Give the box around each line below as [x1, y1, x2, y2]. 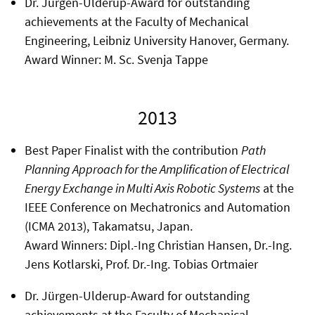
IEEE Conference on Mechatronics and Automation [24, 198, 290, 215]
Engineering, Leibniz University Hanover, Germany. [24, 32, 289, 49]
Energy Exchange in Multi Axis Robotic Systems [24, 179, 260, 196]
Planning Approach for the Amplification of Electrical [24, 160, 289, 177]
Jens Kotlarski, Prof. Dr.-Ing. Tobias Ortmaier [24, 255, 258, 272]
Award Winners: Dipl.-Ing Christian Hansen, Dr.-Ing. [24, 236, 292, 253]
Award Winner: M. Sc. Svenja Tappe [24, 51, 208, 67]
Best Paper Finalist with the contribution [24, 141, 241, 158]
